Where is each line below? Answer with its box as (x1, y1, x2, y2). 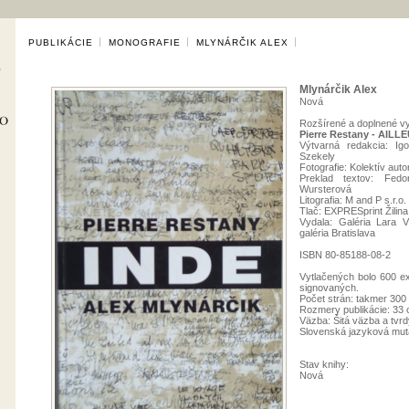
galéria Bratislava (299, 227, 375, 238)
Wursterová (299, 184, 351, 194)
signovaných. (299, 282, 359, 293)
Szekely (299, 151, 335, 162)
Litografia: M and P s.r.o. (299, 194, 406, 205)
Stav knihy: (299, 359, 349, 370)
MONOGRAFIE (109, 37, 181, 47)
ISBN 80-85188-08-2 (299, 249, 391, 260)
